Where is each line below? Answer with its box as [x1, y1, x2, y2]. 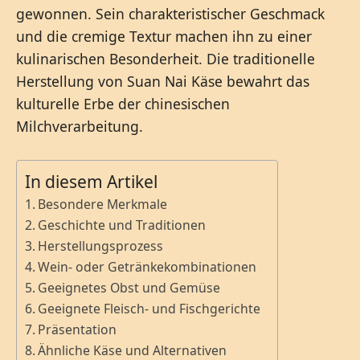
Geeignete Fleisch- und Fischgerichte [38, 300, 261, 318]
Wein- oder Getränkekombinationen [38, 258, 257, 276]
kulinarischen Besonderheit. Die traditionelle [16, 49, 315, 69]
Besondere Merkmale [38, 195, 168, 214]
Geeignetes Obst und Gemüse [38, 279, 221, 297]
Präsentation [38, 321, 117, 339]
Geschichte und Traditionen [38, 216, 207, 235]
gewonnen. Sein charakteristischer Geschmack [16, 4, 325, 24]
